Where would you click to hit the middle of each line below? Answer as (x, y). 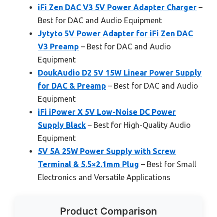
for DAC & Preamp (72, 86)
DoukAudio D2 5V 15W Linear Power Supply (120, 73)
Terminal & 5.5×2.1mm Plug (88, 164)
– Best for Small (168, 164)
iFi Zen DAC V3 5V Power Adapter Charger (117, 8)
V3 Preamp (58, 47)
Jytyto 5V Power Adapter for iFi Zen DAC (115, 34)
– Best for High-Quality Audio (138, 125)
